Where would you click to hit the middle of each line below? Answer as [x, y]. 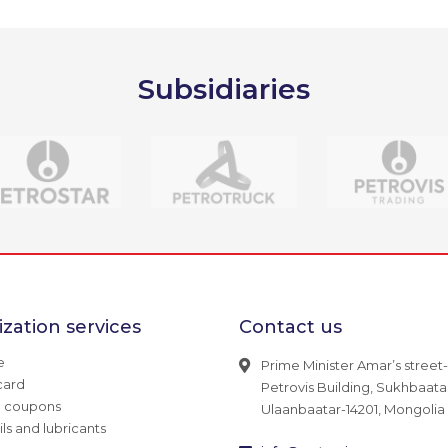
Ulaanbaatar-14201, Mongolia [352, 409]
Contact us [290, 327]
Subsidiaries [224, 88]
